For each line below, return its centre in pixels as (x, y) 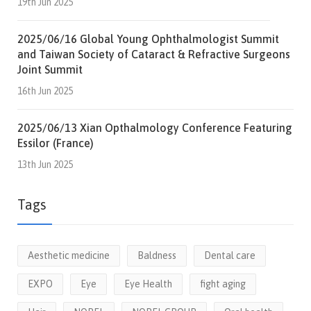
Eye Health (148, 284)
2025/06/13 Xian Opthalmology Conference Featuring (155, 128)
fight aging (223, 284)
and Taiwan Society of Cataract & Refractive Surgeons (154, 54)
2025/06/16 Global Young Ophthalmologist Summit (148, 39)
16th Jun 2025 (45, 91)
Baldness (157, 255)
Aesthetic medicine (69, 255)
